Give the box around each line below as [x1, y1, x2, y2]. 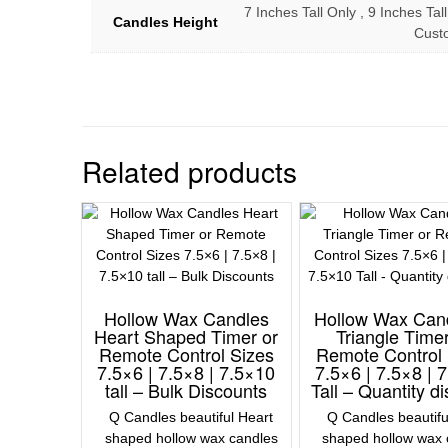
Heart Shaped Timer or [94, 323, 279, 350]
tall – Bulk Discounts [105, 377, 268, 404]
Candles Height [113, 14, 219, 31]
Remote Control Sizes [98, 341, 274, 368]
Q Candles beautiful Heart [109, 409, 274, 426]
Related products [82, 151, 297, 191]
